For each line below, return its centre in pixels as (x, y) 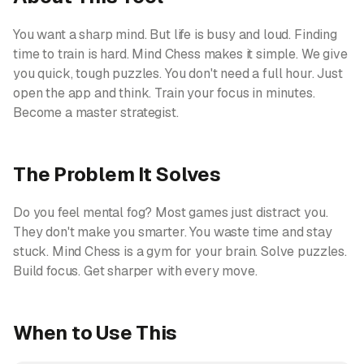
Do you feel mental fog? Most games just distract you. (171, 212)
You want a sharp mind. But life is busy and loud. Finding (175, 35)
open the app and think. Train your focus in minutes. (164, 93)
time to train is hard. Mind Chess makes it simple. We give (180, 54)
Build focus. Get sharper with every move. (135, 271)
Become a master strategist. (96, 113)
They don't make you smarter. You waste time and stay (173, 232)
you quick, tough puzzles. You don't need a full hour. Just (178, 74)
